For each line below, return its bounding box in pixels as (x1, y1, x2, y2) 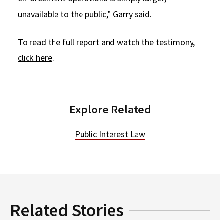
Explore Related (69, 102, 151, 117)
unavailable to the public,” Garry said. (18, 8, 152, 20)
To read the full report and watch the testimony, (18, 36, 195, 48)
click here (18, 52, 52, 64)
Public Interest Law (75, 128, 145, 140)
